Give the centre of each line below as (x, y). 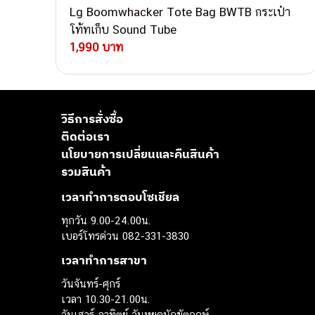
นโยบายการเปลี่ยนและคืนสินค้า (140, 154)
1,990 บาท (96, 47)
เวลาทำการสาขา (104, 260)
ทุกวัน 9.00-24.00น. (106, 221)
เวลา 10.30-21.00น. (106, 300)
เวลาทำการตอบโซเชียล (120, 197)
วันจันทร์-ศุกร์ (91, 284)
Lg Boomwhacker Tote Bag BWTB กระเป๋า (180, 12)
